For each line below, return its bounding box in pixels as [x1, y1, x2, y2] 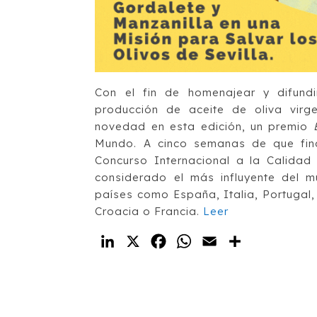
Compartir [245, 234, 306, 248]
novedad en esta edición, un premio [95, 119, 313, 133]
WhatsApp [194, 234, 256, 248]
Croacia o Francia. [95, 204, 204, 218]
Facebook [168, 234, 229, 248]
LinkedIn [117, 234, 170, 248]
